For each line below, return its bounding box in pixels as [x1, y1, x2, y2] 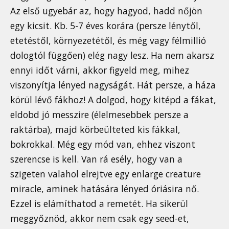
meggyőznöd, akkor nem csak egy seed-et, [10, 212, 189, 225]
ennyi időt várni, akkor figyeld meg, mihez [10, 64, 189, 77]
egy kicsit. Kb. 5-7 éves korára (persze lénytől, [10, 19, 201, 32]
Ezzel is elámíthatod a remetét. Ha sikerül [10, 197, 188, 210]
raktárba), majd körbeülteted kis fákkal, [10, 123, 180, 136]
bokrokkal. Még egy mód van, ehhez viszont [10, 138, 195, 151]
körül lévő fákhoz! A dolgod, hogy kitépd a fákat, [10, 94, 216, 106]
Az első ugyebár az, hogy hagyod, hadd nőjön [10, 5, 202, 17]
